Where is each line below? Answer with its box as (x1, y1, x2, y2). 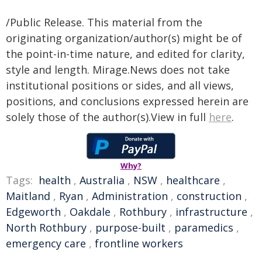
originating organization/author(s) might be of (6, 31, 242, 45)
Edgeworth (6, 205, 61, 219)
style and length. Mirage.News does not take (6, 63, 230, 77)
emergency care (6, 236, 86, 250)
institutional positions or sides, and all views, (6, 78, 234, 92)
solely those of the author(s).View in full (6, 110, 209, 124)
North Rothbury (6, 220, 87, 235)
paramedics (174, 220, 233, 235)
